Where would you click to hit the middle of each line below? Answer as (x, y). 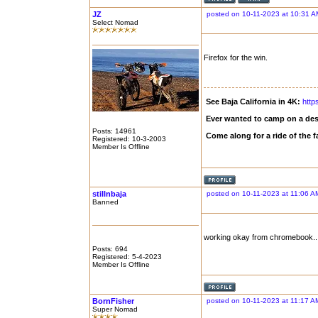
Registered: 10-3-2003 (129, 139)
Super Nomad (115, 309)
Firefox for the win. (236, 57)
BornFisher (113, 301)
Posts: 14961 (114, 131)
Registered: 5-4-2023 (127, 257)
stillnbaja (109, 194)
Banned (105, 202)
